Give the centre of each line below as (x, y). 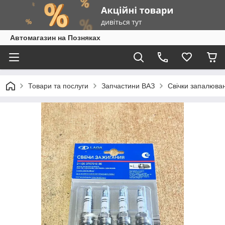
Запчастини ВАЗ (128, 86)
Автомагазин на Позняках (55, 38)
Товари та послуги (58, 86)
